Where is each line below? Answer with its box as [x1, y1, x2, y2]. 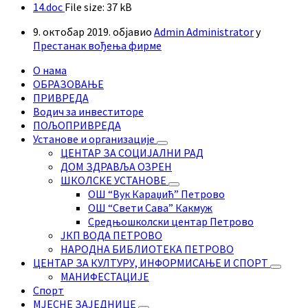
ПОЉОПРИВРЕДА [33, 118, 121, 133]
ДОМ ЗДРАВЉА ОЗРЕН [60, 159, 172, 174]
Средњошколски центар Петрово [88, 214, 254, 229]
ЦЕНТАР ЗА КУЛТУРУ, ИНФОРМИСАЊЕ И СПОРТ [33, 256, 270, 270]
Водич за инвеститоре [33, 104, 144, 119]
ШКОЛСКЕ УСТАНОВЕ [60, 173, 168, 188]
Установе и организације [33, 132, 157, 146]
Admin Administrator [154, 25, 254, 39]
